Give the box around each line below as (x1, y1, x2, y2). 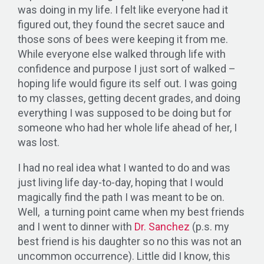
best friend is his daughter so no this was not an (18, 235, 242, 247)
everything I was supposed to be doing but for (18, 106, 232, 119)
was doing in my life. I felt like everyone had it (18, 3, 228, 16)
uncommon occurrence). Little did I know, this (18, 249, 230, 262)
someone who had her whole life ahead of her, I (18, 121, 237, 134)
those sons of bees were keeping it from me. (18, 32, 228, 45)
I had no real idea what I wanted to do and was (18, 161, 230, 174)
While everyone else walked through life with (18, 47, 226, 60)
